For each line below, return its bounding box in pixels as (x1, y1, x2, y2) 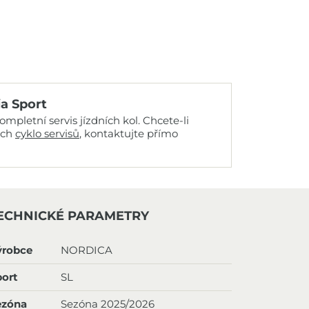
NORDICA (60, 243, 112, 257)
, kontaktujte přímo (79, 127, 178, 140)
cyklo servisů (15, 127, 79, 140)
